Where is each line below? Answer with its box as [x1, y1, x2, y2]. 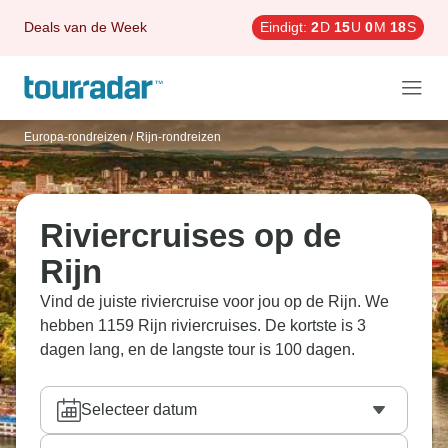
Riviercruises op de [40, 217, 341, 254]
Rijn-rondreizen [136, 130, 221, 144]
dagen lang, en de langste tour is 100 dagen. [40, 341, 355, 358]
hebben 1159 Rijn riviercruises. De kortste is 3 [40, 317, 366, 334]
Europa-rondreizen [24, 130, 127, 144]
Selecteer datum [81, 401, 197, 418]
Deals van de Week [24, 19, 147, 35]
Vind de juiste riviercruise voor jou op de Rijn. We [40, 293, 389, 310]
